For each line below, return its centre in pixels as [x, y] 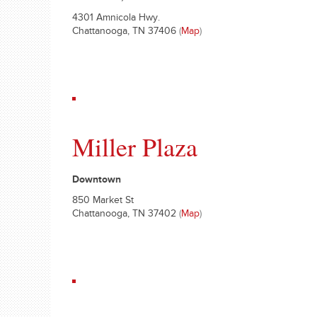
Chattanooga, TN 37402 [126, 215]
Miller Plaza [135, 146]
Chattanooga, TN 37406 [126, 33]
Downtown [97, 181]
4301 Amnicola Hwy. [116, 19]
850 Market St [103, 202]
